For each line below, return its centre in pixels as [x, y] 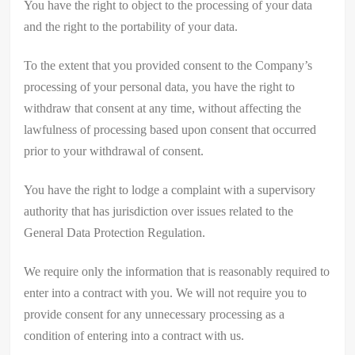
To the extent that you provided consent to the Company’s [168, 65]
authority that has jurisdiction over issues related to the [159, 211]
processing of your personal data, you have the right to [160, 86]
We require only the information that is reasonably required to [177, 271]
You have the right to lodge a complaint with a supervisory [170, 189]
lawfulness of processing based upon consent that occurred [170, 129]
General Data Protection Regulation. [115, 232]
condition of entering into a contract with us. [134, 335]
